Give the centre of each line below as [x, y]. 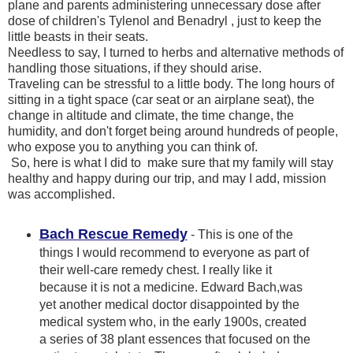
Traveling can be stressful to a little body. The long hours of [171, 84]
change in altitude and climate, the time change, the [151, 116]
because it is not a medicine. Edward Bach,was [171, 288]
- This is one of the [240, 235]
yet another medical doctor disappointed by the [169, 305]
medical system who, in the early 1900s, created [173, 322]
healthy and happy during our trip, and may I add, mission [167, 179]
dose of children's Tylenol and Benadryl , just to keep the [165, 21]
